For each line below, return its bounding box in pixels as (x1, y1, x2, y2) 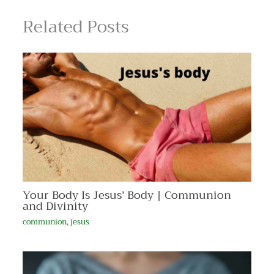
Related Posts (22, 12, 129, 42)
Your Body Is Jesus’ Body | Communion (22, 185, 231, 206)
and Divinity (22, 196, 88, 217)
